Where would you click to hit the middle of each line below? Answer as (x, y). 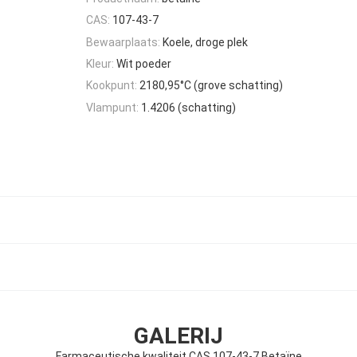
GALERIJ (178, 335)
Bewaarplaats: (123, 42)
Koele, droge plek (205, 42)
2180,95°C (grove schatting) (211, 86)
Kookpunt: (112, 86)
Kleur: (100, 64)
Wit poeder (144, 64)
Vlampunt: (112, 107)
